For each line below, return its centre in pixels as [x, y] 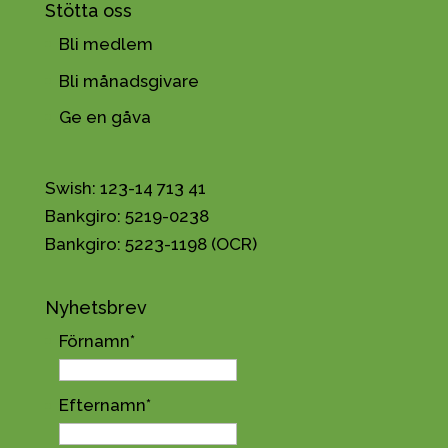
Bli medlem [105, 44]
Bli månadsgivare [128, 80]
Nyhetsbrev [95, 307]
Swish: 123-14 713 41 [125, 187]
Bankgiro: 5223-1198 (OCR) [150, 243]
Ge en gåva [104, 117]
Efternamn [102, 405]
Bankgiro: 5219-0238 [126, 215]
